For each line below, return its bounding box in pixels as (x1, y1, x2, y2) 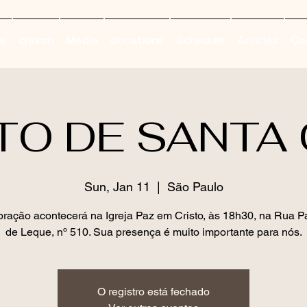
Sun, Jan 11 (84, 180, 150, 194)
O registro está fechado (97, 285, 210, 298)
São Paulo (167, 180, 223, 194)
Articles (237, 36, 278, 46)
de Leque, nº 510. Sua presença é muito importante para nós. (5, 225, 302, 238)
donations (110, 36, 164, 46)
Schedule (176, 36, 225, 46)
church (19, 36, 53, 46)
